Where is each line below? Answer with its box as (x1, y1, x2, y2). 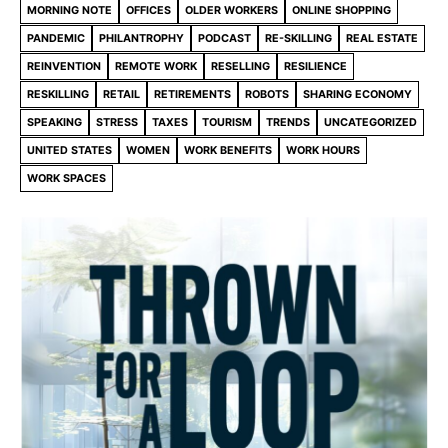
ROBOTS (245, 87, 289, 101)
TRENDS (266, 115, 310, 129)
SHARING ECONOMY (303, 87, 412, 101)
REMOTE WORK (115, 59, 197, 73)
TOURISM (202, 115, 252, 129)
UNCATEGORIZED (324, 115, 417, 129)
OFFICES (126, 3, 171, 17)
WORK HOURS (286, 143, 360, 157)
